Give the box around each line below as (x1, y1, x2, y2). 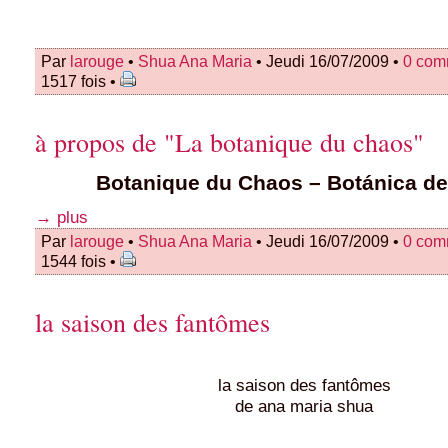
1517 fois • (41, 71, 120, 90)
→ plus (35, 207, 88, 228)
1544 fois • (41, 252, 120, 271)
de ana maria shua (235, 396, 374, 417)
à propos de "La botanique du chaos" (35, 124, 424, 159)
